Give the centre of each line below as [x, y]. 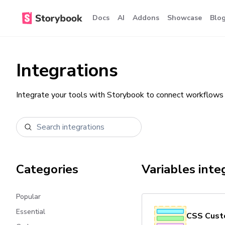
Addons [146, 18]
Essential [31, 212]
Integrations [67, 71]
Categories [47, 169]
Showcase [185, 18]
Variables [168, 169]
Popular [28, 197]
